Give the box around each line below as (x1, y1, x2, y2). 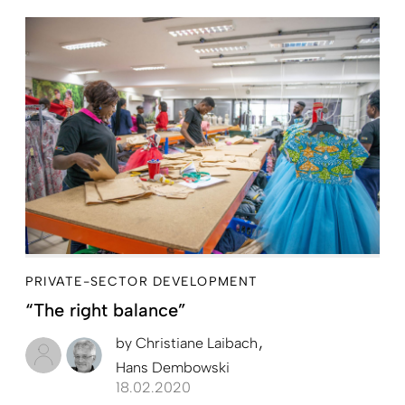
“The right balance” (25, 298, 186, 321)
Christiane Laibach (132, 334, 261, 352)
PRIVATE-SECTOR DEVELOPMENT (25, 273, 259, 289)
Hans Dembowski (116, 358, 230, 376)
